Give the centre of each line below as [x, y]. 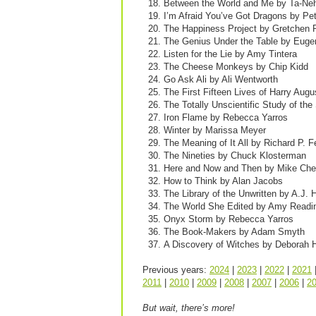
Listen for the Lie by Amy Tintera [230, 54]
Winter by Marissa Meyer [215, 130]
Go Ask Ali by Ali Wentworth [221, 79]
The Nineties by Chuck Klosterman [235, 156]
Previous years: [176, 270]
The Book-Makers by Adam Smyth [234, 232]
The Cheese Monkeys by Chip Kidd [236, 67]
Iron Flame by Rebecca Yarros [226, 117]
